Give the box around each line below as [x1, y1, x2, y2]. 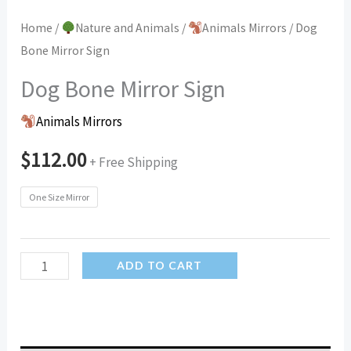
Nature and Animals [74, 20, 179, 35]
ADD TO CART [117, 259, 203, 272]
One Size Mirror [29, 191, 90, 203]
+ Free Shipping [89, 153, 179, 171]
